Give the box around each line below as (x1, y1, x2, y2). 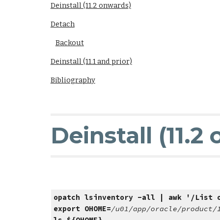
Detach (50, 20, 75, 28)
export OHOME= (54, 204, 111, 214)
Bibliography (50, 76, 95, 84)
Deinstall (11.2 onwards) (50, 1, 131, 10)
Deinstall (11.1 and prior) (50, 57, 132, 66)
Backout (55, 38, 84, 47)
